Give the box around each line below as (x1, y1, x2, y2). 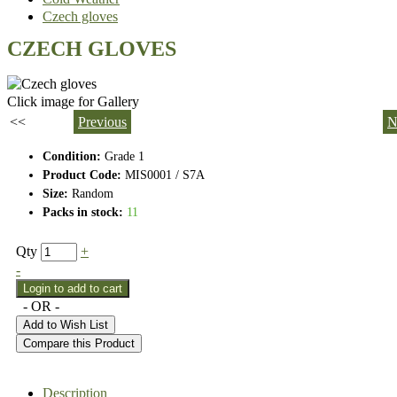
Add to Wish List (23, 317, 108, 331)
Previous (78, 113, 127, 129)
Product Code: (43, 167, 121, 182)
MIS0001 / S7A (121, 167, 205, 182)
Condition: (43, 149, 105, 163)
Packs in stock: (43, 205, 123, 219)
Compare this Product (23, 336, 135, 350)
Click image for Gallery (7, 93, 139, 109)
